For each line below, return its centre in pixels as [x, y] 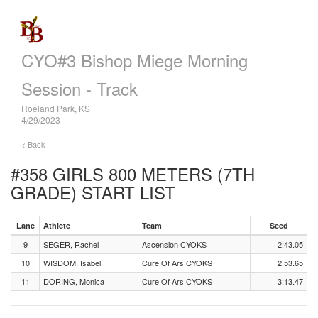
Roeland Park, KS [56, 108]
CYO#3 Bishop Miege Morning [135, 60]
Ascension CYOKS [174, 244]
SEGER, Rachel [71, 244]
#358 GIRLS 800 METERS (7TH [133, 174]
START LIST [126, 192]
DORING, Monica [74, 281]
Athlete [57, 225]
